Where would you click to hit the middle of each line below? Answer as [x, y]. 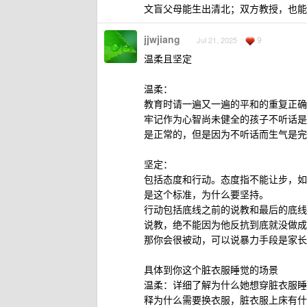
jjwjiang [162, 39]
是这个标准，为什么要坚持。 [206, 194]
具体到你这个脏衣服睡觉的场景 [211, 269]
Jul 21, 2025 [217, 40]
